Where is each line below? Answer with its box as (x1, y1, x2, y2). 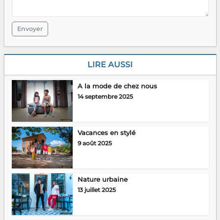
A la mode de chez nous (77, 82, 157, 90)
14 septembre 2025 (77, 93, 133, 101)
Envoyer (17, 25, 43, 33)
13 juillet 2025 (77, 186, 116, 194)
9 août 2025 (77, 139, 112, 147)
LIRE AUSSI (87, 60, 133, 70)
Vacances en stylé (77, 129, 136, 137)
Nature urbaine (77, 175, 128, 184)
